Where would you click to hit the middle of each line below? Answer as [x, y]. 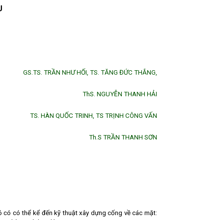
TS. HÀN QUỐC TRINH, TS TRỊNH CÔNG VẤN [94, 116]
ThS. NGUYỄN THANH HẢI [120, 94]
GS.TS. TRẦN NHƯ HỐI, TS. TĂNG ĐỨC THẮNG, [90, 72]
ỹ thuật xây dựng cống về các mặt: [108, 213]
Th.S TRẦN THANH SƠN [123, 137]
